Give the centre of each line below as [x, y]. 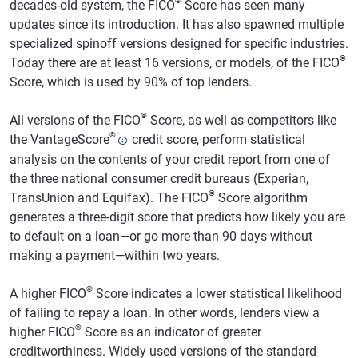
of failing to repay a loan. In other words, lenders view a [165, 312]
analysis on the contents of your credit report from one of [170, 159]
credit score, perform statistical [217, 139]
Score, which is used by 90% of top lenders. [131, 82]
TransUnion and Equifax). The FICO [109, 197]
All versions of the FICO [75, 120]
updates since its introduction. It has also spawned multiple [177, 24]
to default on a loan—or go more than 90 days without [161, 236]
